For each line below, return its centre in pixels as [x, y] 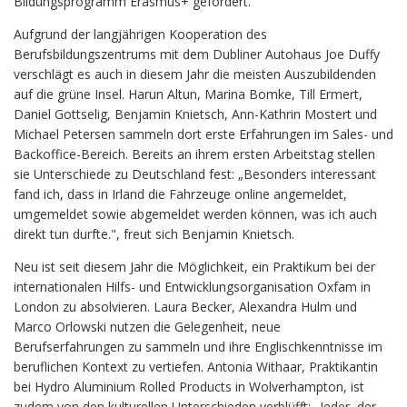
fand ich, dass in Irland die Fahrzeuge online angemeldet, [180, 194]
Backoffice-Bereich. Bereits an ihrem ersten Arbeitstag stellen [194, 154]
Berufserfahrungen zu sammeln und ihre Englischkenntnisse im [198, 346]
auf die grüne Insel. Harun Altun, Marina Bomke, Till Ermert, [188, 94]
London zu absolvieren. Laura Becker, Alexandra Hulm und [185, 306]
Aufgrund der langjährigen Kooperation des [140, 34]
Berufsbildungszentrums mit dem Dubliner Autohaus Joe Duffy [197, 54]
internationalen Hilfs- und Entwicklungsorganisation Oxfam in [192, 286]
